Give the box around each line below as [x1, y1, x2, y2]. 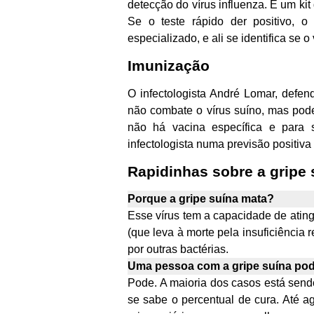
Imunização [128, 57, 210, 74]
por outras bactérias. [128, 243, 228, 256]
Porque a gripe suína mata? [128, 193, 274, 205]
